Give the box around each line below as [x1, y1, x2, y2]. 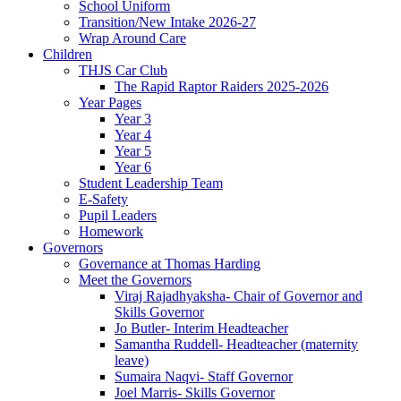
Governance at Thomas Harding [79, 256, 260, 272]
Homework [79, 224, 143, 240]
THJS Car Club [79, 63, 167, 79]
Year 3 [115, 111, 151, 127]
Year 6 [115, 159, 151, 175]
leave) [115, 353, 149, 369]
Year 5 [115, 143, 151, 159]
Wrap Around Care [79, 30, 186, 47]
